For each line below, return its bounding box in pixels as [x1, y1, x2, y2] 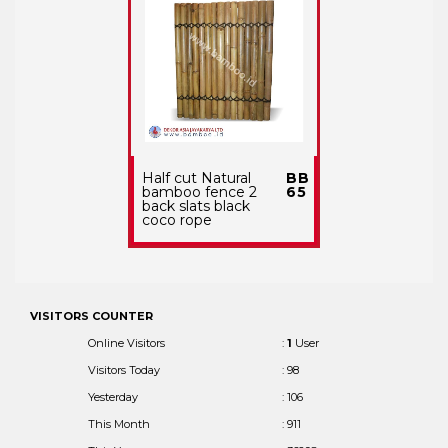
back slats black [141, 196, 250, 215]
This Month [88, 416, 150, 431]
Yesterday [88, 389, 138, 404]
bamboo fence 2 [141, 182, 257, 201]
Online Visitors [88, 335, 165, 350]
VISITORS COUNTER [30, 308, 153, 323]
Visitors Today [88, 362, 160, 377]
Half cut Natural [141, 168, 251, 187]
